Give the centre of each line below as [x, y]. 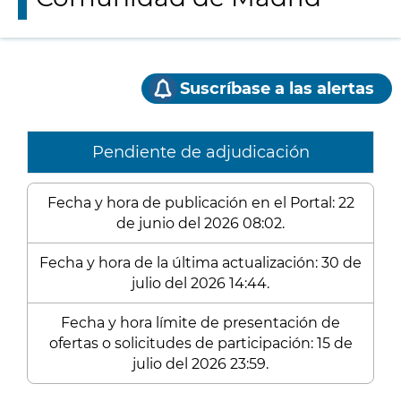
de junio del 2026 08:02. [200, 223]
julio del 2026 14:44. [200, 283]
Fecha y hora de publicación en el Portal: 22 [200, 203]
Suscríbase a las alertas [277, 89]
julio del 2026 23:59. [200, 364]
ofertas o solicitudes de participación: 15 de [200, 343]
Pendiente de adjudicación [200, 152]
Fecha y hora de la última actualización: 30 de [200, 263]
